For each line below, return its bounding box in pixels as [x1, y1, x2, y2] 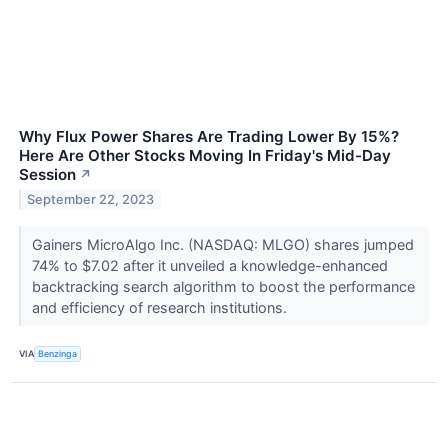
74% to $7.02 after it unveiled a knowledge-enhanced [31, 256, 388, 274]
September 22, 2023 [27, 191, 155, 207]
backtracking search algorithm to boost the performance [31, 277, 415, 295]
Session [19, 164, 76, 184]
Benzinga [38, 348, 78, 360]
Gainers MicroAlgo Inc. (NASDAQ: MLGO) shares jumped [31, 235, 414, 253]
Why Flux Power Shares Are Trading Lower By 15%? [19, 126, 399, 146]
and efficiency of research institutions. [31, 298, 291, 316]
